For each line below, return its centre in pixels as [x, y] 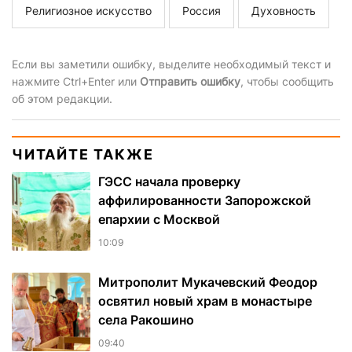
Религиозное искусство [88, 11]
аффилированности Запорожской [205, 201]
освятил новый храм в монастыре [205, 301]
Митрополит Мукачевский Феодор [208, 282]
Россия [202, 11]
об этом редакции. [62, 99]
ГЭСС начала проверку [169, 182]
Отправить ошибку [190, 82]
